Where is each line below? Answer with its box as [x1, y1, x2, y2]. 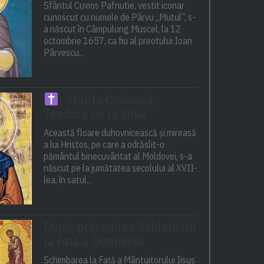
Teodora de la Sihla [44, 105, 148, 123]
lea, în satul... [44, 174, 93, 186]
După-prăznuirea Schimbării [44, 218, 196, 236]
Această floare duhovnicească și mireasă [44, 127, 197, 139]
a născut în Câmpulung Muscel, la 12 [44, 23, 181, 35]
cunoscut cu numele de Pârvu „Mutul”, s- [44, 11, 196, 24]
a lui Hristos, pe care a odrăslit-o [44, 138, 165, 151]
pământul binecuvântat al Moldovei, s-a [44, 150, 193, 163]
